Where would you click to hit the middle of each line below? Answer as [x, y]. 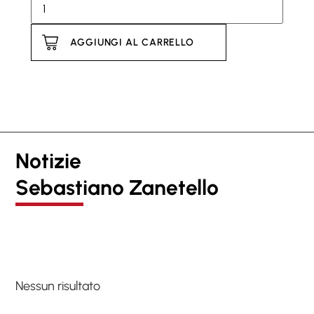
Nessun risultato [58, 286]
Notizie [48, 161]
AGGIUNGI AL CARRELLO [132, 42]
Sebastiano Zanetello [117, 188]
